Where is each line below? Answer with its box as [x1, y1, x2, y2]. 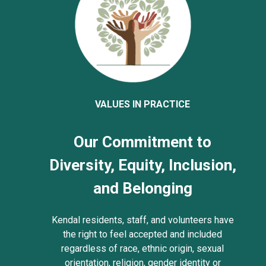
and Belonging [93, 179, 192, 198]
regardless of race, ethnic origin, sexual [61, 242, 224, 254]
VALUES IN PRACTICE [95, 99, 190, 110]
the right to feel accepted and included [63, 228, 222, 240]
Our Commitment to [74, 133, 211, 151]
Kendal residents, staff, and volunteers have [51, 214, 234, 226]
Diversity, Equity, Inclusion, [49, 156, 236, 175]
